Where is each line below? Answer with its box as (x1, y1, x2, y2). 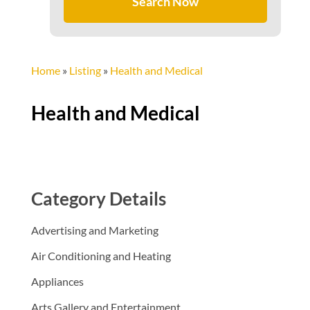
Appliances (30, 275, 84, 289)
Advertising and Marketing (30, 224, 158, 237)
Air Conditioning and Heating (30, 249, 171, 263)
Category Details (30, 188, 166, 210)
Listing (69, 64, 101, 77)
